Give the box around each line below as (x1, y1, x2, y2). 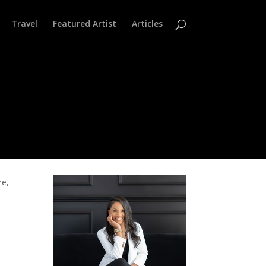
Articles (131, 18, 163, 29)
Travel (11, 18, 37, 29)
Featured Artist (52, 18, 116, 29)
